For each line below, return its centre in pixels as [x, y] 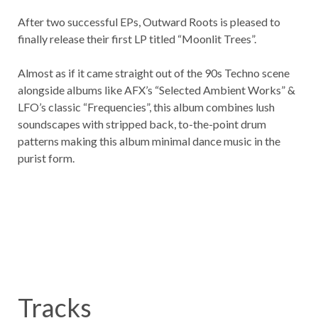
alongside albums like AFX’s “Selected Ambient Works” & [156, 90]
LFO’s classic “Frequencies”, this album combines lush [146, 107]
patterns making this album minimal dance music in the [149, 141]
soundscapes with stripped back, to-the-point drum [142, 124]
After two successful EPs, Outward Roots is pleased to [149, 22]
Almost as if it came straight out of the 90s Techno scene [153, 73]
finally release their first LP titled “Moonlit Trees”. [137, 39]
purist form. [46, 158]
